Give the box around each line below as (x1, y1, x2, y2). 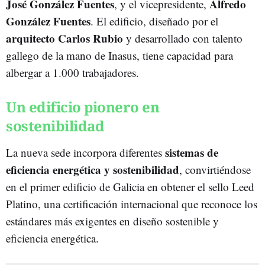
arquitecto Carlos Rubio (6, 30, 123, 46)
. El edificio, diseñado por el (91, 13, 218, 28)
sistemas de (165, 144, 218, 160)
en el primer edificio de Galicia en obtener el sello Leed (6, 179, 254, 194)
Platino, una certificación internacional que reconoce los (6, 196, 257, 211)
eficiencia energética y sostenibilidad (6, 161, 179, 177)
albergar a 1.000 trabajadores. (6, 64, 139, 80)
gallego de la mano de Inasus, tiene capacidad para (6, 47, 233, 63)
